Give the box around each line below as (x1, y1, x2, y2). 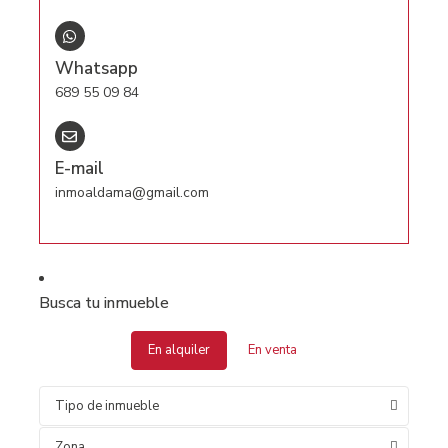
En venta (247, 341, 297, 360)
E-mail (54, 157, 104, 181)
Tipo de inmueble (54, 397, 159, 416)
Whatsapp (54, 57, 138, 81)
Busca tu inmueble (38, 292, 169, 315)
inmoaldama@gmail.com (54, 183, 209, 203)
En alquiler (147, 341, 210, 360)
